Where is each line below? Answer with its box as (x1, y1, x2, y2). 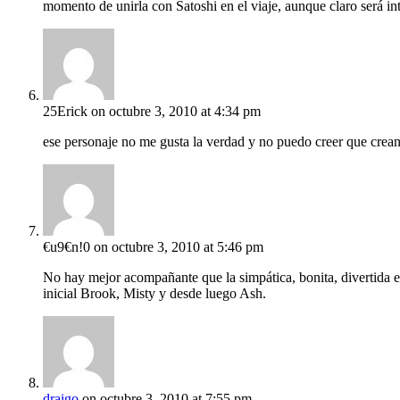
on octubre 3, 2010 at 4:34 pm (91, 104, 261, 120)
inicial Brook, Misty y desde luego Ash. (43, 286, 266, 302)
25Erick (43, 104, 87, 120)
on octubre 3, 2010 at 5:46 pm (94, 239, 263, 255)
